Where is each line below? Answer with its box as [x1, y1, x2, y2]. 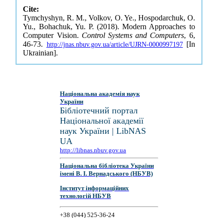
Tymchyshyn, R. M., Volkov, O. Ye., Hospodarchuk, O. [23, 14, 195, 22]
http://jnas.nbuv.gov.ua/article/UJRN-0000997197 [46, 41, 183, 48]
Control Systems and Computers [81, 31, 184, 39]
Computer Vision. [23, 31, 82, 39]
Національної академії [60, 116, 144, 126]
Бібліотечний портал [60, 106, 138, 115]
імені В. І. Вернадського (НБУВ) [60, 170, 153, 178]
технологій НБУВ [60, 192, 111, 200]
